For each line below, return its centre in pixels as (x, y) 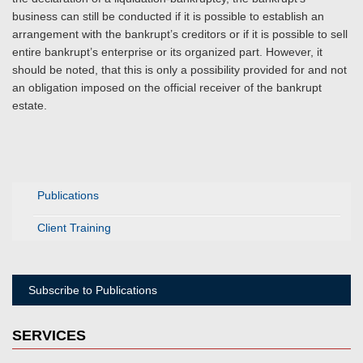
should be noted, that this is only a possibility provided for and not (179, 70)
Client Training (74, 228)
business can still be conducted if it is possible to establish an (168, 16)
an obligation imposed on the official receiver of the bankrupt (167, 88)
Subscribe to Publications (93, 290)
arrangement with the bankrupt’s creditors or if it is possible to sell (180, 34)
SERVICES (49, 335)
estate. (31, 105)
